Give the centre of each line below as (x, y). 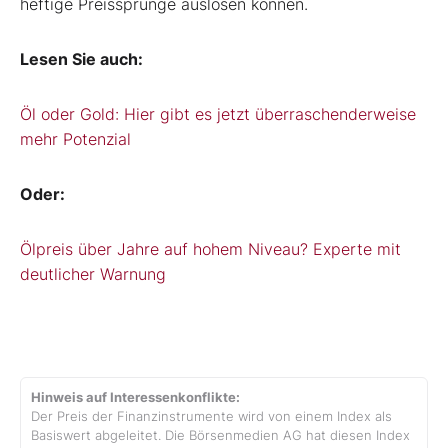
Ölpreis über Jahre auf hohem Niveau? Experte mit (210, 248)
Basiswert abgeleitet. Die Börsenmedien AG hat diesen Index (220, 435)
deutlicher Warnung (93, 273)
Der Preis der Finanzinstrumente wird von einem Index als (211, 416)
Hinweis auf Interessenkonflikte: (135, 397)
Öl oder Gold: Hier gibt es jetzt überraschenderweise (218, 113)
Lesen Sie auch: (81, 58)
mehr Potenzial (75, 138)
